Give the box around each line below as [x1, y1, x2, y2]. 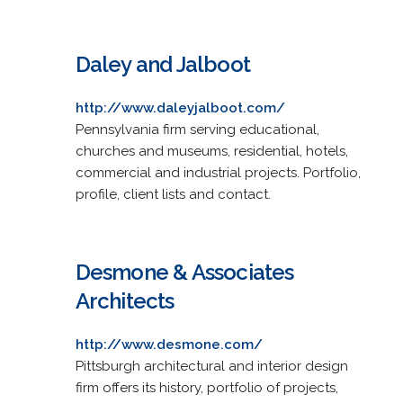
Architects [75, 287, 175, 314]
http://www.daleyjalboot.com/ [75, 99, 285, 116]
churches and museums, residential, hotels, [75, 142, 348, 159]
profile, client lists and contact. [75, 185, 271, 202]
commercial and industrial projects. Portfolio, [75, 164, 361, 181]
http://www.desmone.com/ [75, 336, 263, 353]
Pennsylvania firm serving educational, [75, 121, 319, 138]
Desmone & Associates [75, 258, 294, 285]
